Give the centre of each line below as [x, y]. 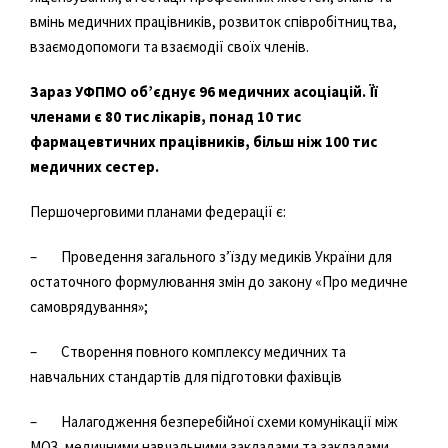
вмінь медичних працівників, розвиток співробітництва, [213, 21]
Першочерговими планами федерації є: [158, 211]
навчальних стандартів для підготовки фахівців [186, 376]
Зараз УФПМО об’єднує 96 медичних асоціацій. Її [204, 91]
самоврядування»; [89, 306]
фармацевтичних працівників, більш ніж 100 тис [203, 141]
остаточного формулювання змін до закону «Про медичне [219, 281]
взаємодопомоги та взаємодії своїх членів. [169, 46]
